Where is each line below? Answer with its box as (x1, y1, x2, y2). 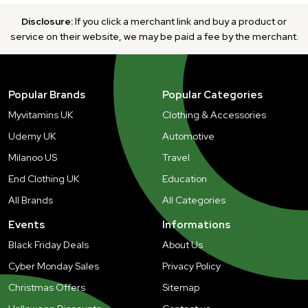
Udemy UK (8, 129, 56, 142)
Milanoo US (8, 151, 57, 164)
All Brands (8, 193, 53, 206)
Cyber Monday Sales (8, 259, 99, 272)
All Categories (162, 193, 225, 206)
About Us (162, 238, 203, 251)
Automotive (162, 129, 214, 142)
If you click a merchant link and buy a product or (73, 14, 287, 27)
